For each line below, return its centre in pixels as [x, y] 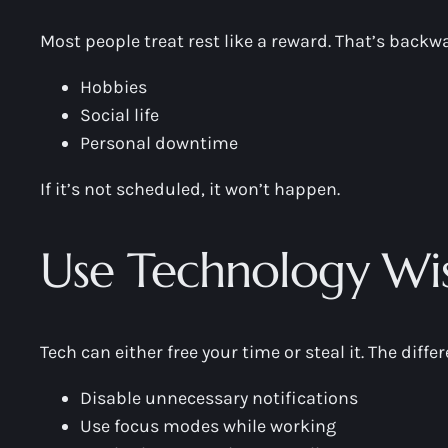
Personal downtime [159, 143]
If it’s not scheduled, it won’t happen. [190, 189]
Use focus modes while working [208, 426]
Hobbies [113, 87]
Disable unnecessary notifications [219, 398]
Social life [119, 115]
